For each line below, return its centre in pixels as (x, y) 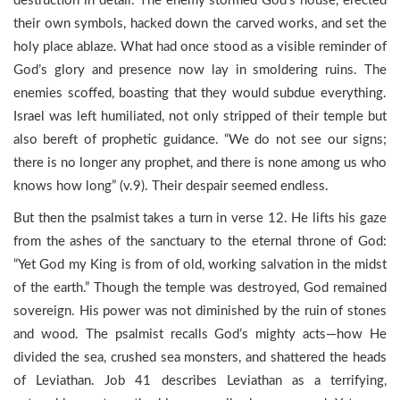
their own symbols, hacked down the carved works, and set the (200, 24)
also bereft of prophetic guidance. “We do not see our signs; (200, 140)
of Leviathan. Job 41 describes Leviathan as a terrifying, (200, 381)
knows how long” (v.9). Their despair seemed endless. (171, 186)
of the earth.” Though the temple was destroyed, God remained (200, 288)
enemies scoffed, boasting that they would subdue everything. (200, 93)
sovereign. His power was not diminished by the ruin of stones (200, 311)
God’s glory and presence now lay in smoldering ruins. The (200, 70)
